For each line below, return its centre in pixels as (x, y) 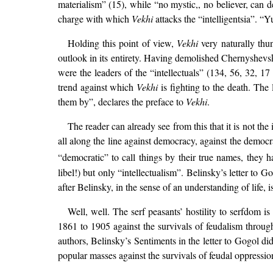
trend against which (97, 87)
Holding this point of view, (122, 43)
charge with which (94, 19)
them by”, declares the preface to (122, 102)
